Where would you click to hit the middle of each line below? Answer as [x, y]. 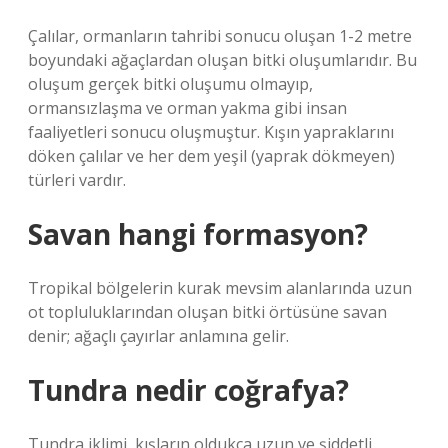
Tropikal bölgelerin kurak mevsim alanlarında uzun [220, 288]
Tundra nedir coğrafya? [188, 390]
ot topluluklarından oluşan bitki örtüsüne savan [207, 312]
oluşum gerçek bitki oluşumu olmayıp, [170, 84]
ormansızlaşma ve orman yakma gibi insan [187, 108]
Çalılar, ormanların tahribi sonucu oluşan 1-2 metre [220, 36]
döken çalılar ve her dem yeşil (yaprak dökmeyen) [211, 156]
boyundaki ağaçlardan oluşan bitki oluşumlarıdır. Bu [222, 60]
